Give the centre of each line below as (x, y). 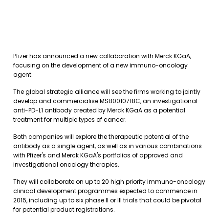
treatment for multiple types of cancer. (70, 120)
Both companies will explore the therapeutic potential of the (101, 137)
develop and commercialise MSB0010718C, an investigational (105, 101)
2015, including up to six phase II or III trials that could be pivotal (107, 200)
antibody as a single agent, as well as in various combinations (108, 146)
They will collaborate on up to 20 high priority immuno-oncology (109, 182)
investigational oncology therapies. (66, 164)
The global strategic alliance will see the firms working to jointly (107, 92)
